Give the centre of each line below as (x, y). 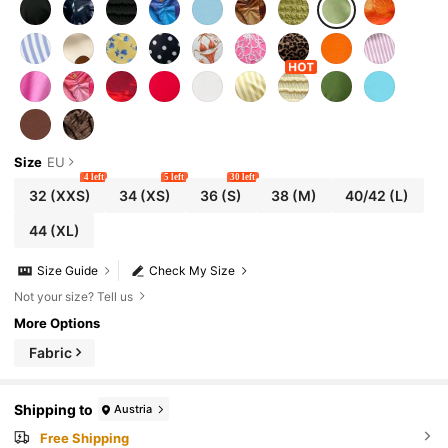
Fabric (51, 353)
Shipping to (54, 409)
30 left (243, 177)
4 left (93, 177)
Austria (133, 408)
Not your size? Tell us (74, 296)
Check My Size (192, 271)
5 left (174, 177)
